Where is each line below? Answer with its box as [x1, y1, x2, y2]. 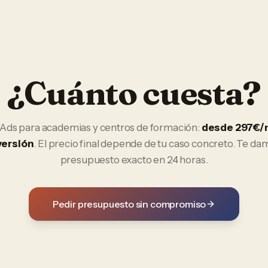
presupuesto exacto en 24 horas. [60, 154, 208, 166]
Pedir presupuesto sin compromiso [52, 198, 206, 210]
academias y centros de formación [41, 121, 198, 133]
